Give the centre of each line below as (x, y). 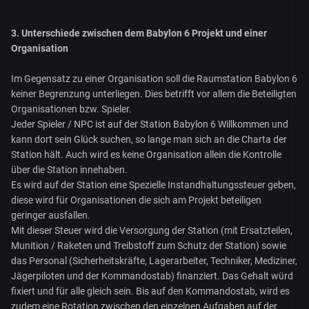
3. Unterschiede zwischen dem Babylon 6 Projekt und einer (139, 33)
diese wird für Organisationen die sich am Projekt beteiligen (136, 200)
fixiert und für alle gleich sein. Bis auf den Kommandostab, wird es (150, 291)
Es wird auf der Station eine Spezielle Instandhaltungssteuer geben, (153, 185)
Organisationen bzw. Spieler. (71, 109)
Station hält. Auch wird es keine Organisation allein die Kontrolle (146, 155)
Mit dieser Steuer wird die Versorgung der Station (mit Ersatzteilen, (152, 231)
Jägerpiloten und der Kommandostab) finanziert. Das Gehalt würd (152, 276)
